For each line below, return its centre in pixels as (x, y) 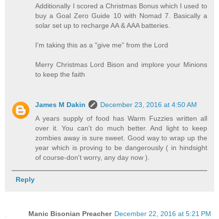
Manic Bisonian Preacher (70, 214)
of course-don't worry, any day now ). (93, 158)
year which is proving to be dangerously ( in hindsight (121, 148)
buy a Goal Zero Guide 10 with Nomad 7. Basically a (121, 16)
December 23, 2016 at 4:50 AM (149, 105)
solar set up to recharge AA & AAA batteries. (103, 26)
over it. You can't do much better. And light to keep (121, 128)
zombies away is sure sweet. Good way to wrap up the (121, 138)
